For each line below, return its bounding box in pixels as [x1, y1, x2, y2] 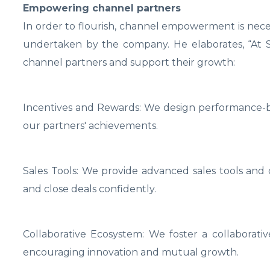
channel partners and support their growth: [23, 57, 235, 68]
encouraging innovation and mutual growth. [23, 246, 239, 258]
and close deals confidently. [23, 183, 156, 195]
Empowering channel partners [23, 2, 181, 14]
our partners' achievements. [23, 120, 158, 131]
